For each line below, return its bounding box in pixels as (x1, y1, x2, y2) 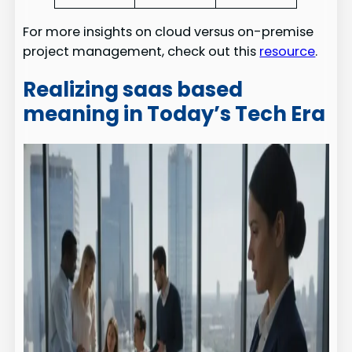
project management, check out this (23, 42, 260, 60)
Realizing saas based (23, 75, 244, 104)
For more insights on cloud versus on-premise (23, 22, 314, 41)
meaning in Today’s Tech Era (23, 100, 326, 129)
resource (259, 42, 316, 60)
